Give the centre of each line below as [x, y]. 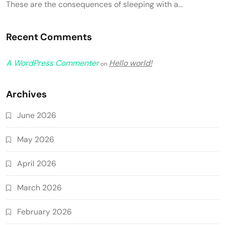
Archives [26, 94]
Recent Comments [49, 37]
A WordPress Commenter [52, 63]
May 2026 [36, 139]
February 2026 [44, 211]
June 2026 [37, 115]
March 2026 [39, 187]
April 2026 [37, 163]
